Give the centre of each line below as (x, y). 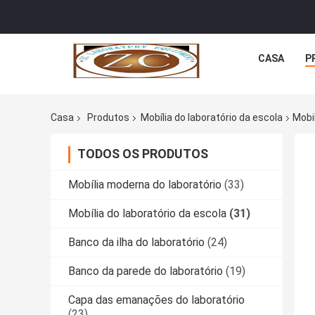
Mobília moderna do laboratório (145, 185)
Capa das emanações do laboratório (156, 300)
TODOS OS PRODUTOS (143, 154)
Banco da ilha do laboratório (136, 243)
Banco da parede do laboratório (146, 271)
